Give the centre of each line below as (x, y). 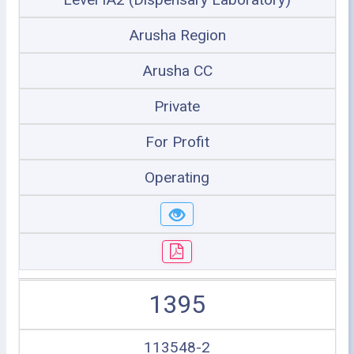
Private (177, 106)
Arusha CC (177, 71)
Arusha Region (177, 35)
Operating (177, 177)
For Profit (177, 142)
